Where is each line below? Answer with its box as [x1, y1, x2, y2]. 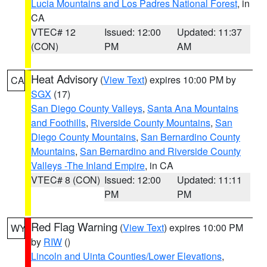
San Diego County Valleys [31, 101, 142, 115]
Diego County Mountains [31, 130, 136, 144]
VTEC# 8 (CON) [31, 173, 100, 187]
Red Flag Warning [31, 219, 117, 234]
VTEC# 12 [31, 25, 76, 39]
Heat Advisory [31, 71, 98, 86]
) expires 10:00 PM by [144, 73, 236, 86]
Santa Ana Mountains [147, 101, 238, 115]
